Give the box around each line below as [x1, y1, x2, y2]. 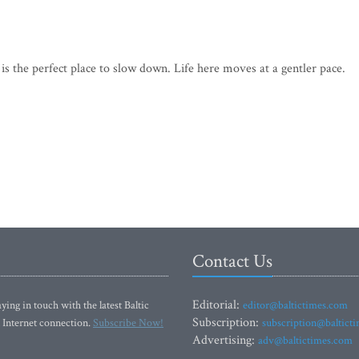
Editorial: [192, 296, 243, 314]
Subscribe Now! [93, 316, 163, 331]
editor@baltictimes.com [243, 298, 348, 313]
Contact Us [192, 249, 272, 274]
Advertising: [192, 332, 258, 349]
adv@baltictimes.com [258, 333, 353, 349]
